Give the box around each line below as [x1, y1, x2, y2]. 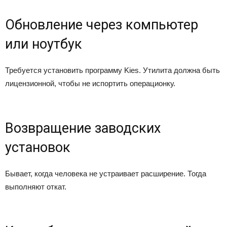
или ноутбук [5, 36, 82, 52]
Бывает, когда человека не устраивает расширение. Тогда [5, 169, 206, 178]
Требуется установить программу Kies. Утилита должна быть [5, 66, 220, 74]
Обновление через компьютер [5, 17, 198, 33]
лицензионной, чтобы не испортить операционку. [5, 79, 175, 88]
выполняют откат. [5, 182, 66, 191]
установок [5, 139, 70, 156]
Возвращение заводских [5, 120, 161, 136]
